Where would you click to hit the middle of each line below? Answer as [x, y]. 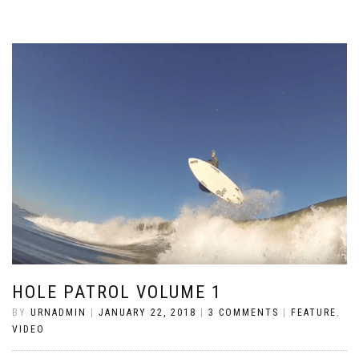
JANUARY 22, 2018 [147, 312]
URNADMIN [58, 312]
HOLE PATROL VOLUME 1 [117, 292]
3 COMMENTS [244, 312]
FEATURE [314, 312]
